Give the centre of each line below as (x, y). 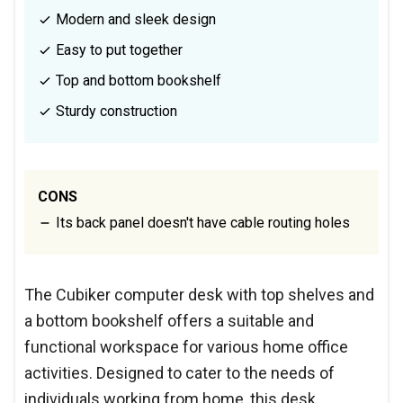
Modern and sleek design (134, 19)
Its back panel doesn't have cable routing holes (201, 222)
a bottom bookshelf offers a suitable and (169, 320)
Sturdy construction (115, 111)
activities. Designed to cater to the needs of (179, 372)
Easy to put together (117, 49)
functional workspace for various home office (186, 346)
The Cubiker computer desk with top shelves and (199, 294)
